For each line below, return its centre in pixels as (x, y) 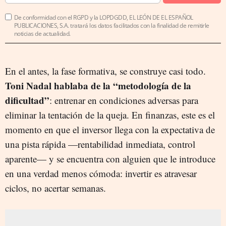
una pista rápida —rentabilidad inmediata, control (100, 144)
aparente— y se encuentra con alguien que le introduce (110, 158)
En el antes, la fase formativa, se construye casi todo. (105, 71)
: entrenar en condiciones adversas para (124, 100)
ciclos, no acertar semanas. (55, 188)
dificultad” (27, 100)
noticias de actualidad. (42, 33)
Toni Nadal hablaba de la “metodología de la (98, 85)
